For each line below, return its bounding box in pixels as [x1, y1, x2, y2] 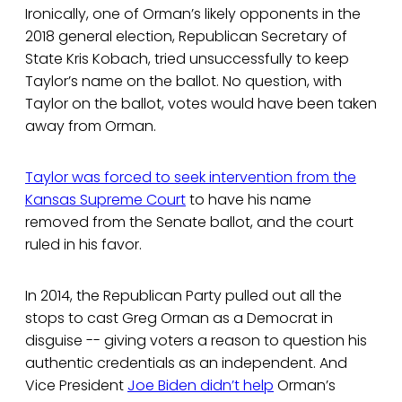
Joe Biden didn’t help [127, 375, 274, 397]
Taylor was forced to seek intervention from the [25, 167, 356, 188]
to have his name [186, 189, 311, 211]
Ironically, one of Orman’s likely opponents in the [25, 4, 361, 25]
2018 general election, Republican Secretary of [25, 26, 347, 48]
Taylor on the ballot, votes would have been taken [25, 93, 377, 115]
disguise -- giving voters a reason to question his [25, 330, 367, 352]
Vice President [25, 375, 127, 397]
